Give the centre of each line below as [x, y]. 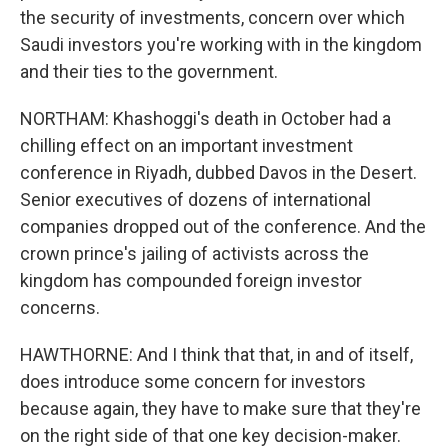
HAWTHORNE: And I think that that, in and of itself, [216, 354]
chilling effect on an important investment [186, 145]
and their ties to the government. [149, 71]
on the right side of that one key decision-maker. [210, 435]
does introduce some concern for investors [193, 381]
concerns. [60, 307]
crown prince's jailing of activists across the [194, 253]
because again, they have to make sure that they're [220, 408]
